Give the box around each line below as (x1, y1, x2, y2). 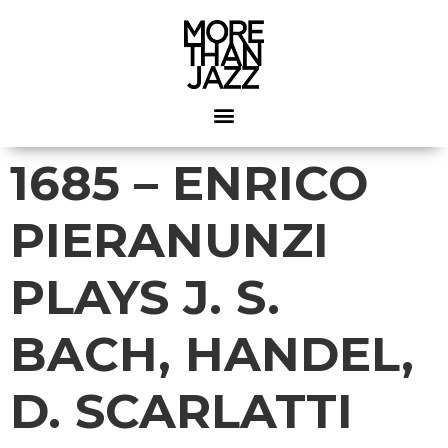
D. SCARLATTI (10, 381, 353, 440)
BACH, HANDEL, (10, 324, 414, 383)
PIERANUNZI (10, 210, 329, 269)
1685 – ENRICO (10, 153, 368, 212)
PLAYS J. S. (10, 267, 280, 326)
